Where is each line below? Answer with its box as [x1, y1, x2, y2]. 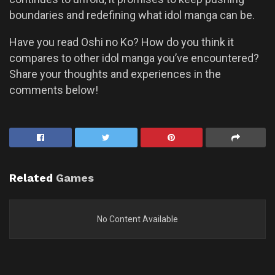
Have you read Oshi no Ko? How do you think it [9, 35, 234, 48]
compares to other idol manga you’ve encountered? [9, 51, 259, 64]
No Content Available [97, 214, 178, 224]
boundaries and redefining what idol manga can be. [9, 8, 255, 21]
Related [9, 171, 53, 184]
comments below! [9, 83, 98, 96]
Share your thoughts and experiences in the [9, 67, 221, 80]
